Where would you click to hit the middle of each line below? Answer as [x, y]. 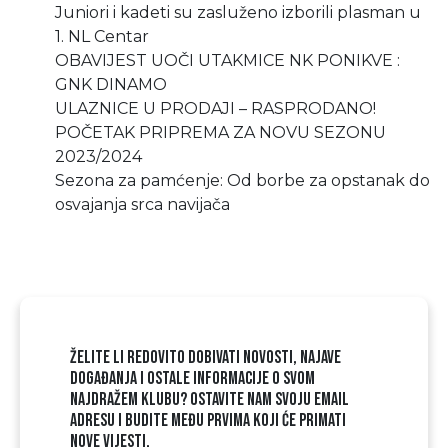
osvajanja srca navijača [142, 204]
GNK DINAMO [111, 84]
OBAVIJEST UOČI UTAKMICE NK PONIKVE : [227, 60]
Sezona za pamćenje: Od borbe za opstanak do [242, 180]
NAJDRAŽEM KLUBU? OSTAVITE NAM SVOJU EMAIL [209, 399]
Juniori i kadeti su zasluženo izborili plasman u [238, 12]
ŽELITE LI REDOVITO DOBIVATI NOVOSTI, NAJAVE [205, 357]
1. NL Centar [102, 36]
